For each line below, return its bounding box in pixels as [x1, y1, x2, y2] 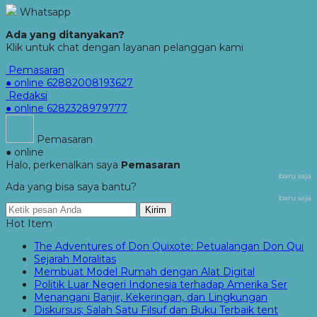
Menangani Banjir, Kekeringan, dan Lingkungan [34, 291, 267, 304]
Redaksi [8, 89, 47, 102]
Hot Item [6, 217, 52, 230]
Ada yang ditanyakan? [6, 28, 125, 41]
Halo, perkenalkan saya [6, 158, 121, 171]
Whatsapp [17, 6, 71, 18]
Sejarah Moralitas [34, 253, 116, 265]
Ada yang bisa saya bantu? [6, 180, 137, 193]
